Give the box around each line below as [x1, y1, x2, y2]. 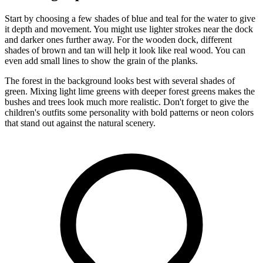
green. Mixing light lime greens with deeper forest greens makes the [5, 86, 255, 96]
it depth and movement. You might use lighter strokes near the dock [5, 23, 253, 34]
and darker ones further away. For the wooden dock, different [5, 34, 232, 45]
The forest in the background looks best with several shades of [5, 75, 235, 86]
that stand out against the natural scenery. [5, 117, 156, 128]
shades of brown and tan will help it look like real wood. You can [5, 45, 245, 55]
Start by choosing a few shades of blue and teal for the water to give [5, 13, 255, 23]
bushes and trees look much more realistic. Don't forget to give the [5, 96, 249, 107]
